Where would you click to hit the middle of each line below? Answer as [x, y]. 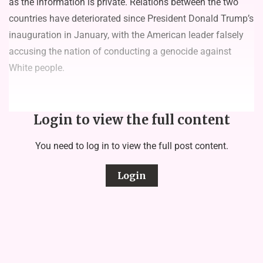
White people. [37, 68]
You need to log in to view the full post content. [131, 146]
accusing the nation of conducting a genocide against [120, 51]
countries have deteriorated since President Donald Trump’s [131, 18]
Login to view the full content [131, 119]
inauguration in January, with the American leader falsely [126, 35]
